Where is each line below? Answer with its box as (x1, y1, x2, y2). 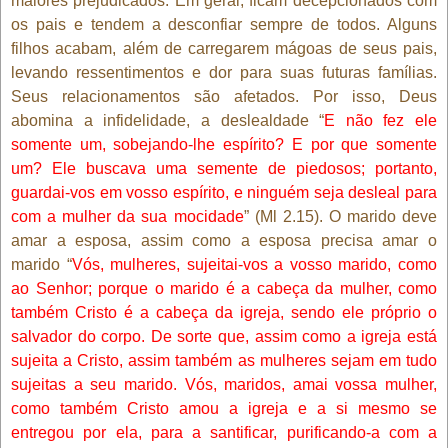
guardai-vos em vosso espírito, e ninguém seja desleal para (11, 183, 437, 201)
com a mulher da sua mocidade (11, 207, 244, 225)
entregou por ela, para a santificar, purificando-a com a (11, 423, 437, 441)
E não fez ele (324, 111, 437, 129)
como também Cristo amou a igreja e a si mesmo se (11, 399, 437, 417)
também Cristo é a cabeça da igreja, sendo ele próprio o (11, 303, 437, 321)
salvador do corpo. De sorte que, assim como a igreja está (11, 327, 437, 345)
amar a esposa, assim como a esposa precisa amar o (11, 231, 437, 249)
